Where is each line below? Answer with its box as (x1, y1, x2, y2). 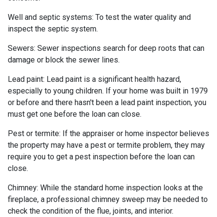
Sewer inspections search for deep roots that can (35, 43, 204, 53)
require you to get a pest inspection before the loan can (8, 152, 195, 161)
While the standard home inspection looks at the (38, 183, 203, 192)
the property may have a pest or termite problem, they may (8, 140, 205, 150)
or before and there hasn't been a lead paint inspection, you (8, 97, 206, 107)
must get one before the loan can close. (8, 109, 141, 119)
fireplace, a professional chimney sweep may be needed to (8, 194, 208, 204)
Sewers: (8, 43, 35, 53)
